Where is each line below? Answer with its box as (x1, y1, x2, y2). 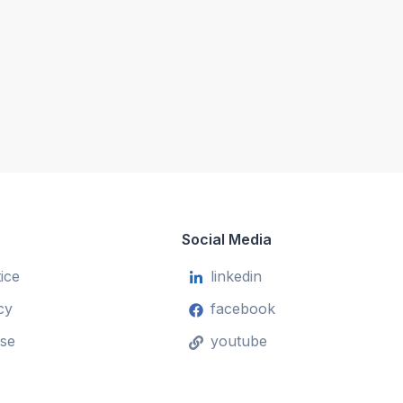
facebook (210, 300, 275, 318)
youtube (210, 332, 267, 351)
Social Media (181, 230, 272, 249)
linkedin (210, 267, 262, 286)
